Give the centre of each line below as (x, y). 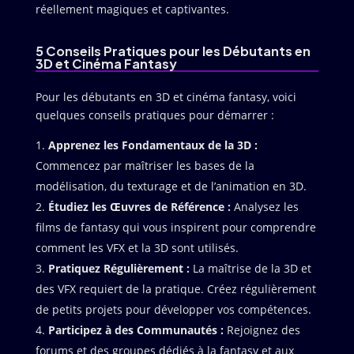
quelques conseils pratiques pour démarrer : (154, 115)
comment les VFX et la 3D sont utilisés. (137, 248)
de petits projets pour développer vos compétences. (173, 309)
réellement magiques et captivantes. (132, 9)
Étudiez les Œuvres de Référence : (139, 207)
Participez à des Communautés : (136, 330)
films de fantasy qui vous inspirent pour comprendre (175, 227)
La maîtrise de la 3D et (250, 268)
